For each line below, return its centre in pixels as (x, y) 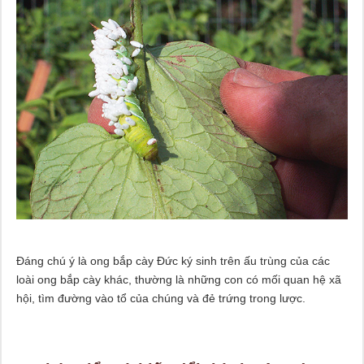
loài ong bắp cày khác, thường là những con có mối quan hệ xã (178, 279)
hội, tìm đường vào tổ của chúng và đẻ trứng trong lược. (160, 298)
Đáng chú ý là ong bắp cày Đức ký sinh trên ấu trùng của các (173, 260)
